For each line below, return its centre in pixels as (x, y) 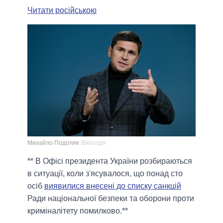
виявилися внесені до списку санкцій (113, 186)
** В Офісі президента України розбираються (110, 161)
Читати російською (62, 10)
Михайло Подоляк (53, 143)
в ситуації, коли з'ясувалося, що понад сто (105, 174)
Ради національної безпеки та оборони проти (111, 199)
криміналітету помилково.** (78, 211)
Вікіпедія (94, 143)
